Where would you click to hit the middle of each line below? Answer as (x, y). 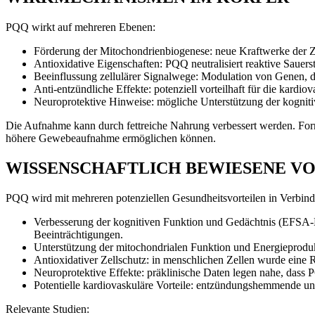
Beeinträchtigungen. (78, 234)
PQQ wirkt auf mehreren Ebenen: (81, 27)
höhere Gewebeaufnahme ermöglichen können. (111, 139)
